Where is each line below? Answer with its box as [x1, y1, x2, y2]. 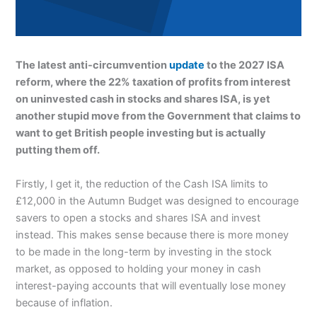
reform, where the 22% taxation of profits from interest [16, 76, 292, 89]
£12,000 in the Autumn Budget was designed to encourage [16, 194, 299, 207]
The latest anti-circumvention [16, 59, 170, 72]
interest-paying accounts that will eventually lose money [16, 279, 287, 292]
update [169, 59, 205, 72]
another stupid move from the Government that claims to [16, 110, 301, 123]
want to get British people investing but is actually [16, 127, 267, 140]
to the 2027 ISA [204, 59, 285, 72]
